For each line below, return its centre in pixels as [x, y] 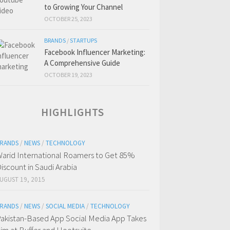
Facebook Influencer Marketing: [95, 52]
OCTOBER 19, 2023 [68, 75]
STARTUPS [83, 40]
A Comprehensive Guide [82, 63]
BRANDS [55, 40]
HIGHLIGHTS [73, 112]
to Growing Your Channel [83, 7]
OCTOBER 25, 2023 [68, 19]
